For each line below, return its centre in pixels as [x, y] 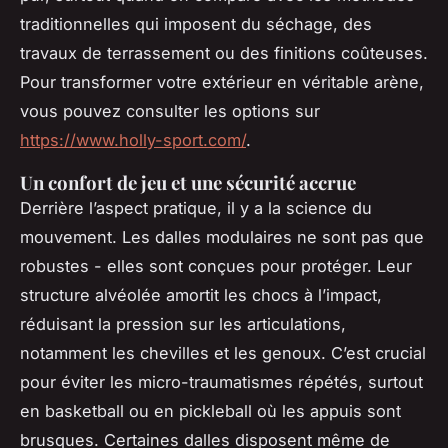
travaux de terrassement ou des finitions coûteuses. [224, 53]
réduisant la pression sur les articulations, [183, 324]
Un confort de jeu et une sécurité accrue [188, 183]
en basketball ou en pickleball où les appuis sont [210, 411]
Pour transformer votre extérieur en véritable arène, [222, 82]
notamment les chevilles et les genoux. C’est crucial [223, 353]
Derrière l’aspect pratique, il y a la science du [196, 208]
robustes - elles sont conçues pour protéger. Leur [216, 266]
